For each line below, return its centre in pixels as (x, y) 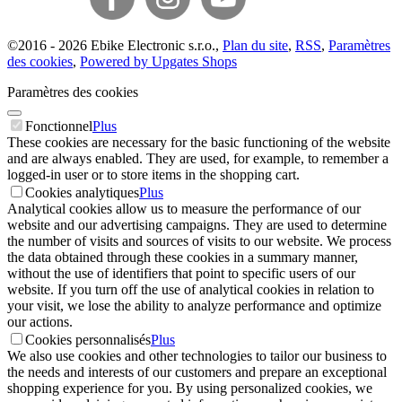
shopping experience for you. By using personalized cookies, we (190, 389)
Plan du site (255, 46)
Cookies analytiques (82, 193)
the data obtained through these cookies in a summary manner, (183, 258)
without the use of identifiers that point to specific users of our (181, 274)
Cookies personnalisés (88, 340)
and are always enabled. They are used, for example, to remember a (198, 159)
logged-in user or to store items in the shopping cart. (153, 175)
